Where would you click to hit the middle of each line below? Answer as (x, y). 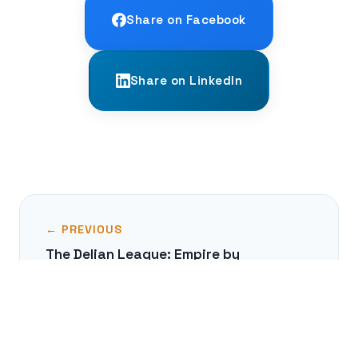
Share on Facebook (186, 20)
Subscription (89, 272)
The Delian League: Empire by (143, 255)
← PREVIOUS (84, 230)
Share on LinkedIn (186, 81)
